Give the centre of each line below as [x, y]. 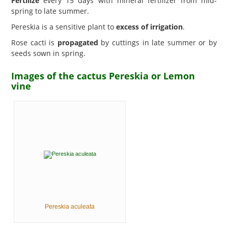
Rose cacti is [34, 42]
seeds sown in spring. [48, 53]
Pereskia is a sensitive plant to [64, 27]
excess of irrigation [149, 27]
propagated [78, 42]
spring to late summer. [50, 11]
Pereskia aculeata [70, 207]
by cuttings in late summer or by [158, 42]
